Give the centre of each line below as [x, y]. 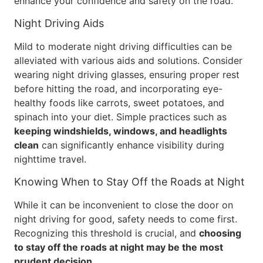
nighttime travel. [50, 159]
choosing [220, 233]
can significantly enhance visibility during [131, 145]
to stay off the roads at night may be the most [119, 247]
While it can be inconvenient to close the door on [124, 205]
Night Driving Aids [59, 23]
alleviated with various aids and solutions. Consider [128, 60]
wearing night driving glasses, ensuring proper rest [127, 75]
